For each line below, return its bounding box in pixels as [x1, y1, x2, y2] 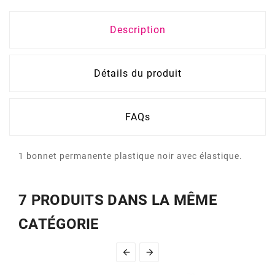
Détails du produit [93, 68, 182, 80]
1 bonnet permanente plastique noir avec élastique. [18, 151, 242, 161]
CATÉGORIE [18, 215, 99, 233]
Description [109, 24, 166, 36]
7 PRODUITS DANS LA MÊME [18, 192, 217, 209]
